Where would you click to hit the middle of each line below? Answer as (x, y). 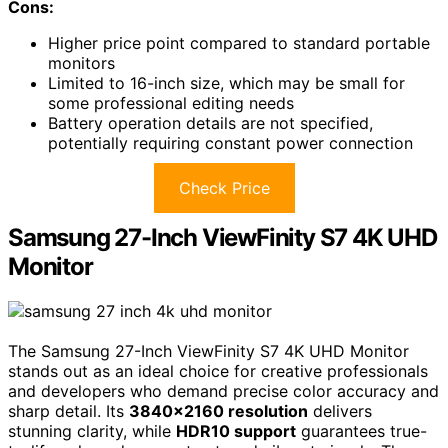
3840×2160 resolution (218, 410)
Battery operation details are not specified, (210, 122)
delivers (340, 410)
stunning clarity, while (92, 430)
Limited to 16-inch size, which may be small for (226, 82)
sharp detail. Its (68, 410)
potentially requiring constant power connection (230, 142)
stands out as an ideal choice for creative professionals (218, 370)
